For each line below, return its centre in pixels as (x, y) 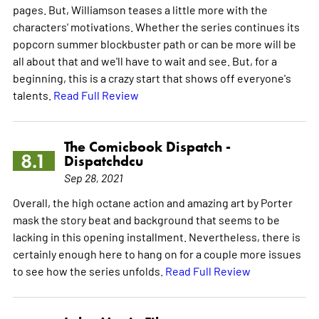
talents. (33, 94)
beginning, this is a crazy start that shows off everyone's (152, 77)
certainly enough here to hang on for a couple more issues (157, 253)
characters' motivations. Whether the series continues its (156, 26)
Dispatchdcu (103, 161)
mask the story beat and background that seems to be (146, 219)
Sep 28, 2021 (93, 177)
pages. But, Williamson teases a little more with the (140, 9)
